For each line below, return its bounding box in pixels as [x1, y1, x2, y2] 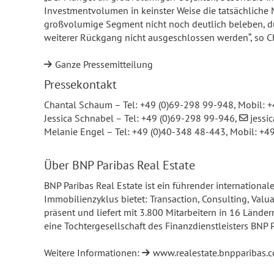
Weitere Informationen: [44, 246, 142, 259]
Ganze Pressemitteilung [55, 58, 153, 70]
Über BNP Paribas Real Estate [44, 157, 195, 173]
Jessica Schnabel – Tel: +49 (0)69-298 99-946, [44, 112, 239, 124]
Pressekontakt [44, 76, 117, 92]
